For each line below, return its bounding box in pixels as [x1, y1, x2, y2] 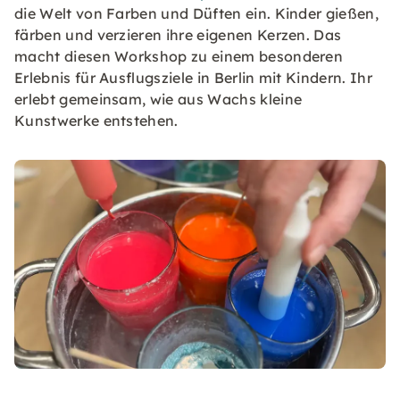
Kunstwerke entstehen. [14, 112, 179, 130]
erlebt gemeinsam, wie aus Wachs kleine [14, 90, 303, 109]
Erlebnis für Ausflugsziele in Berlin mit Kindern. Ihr [14, 69, 372, 87]
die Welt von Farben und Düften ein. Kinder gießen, [14, 4, 379, 23]
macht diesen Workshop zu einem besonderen [14, 47, 344, 66]
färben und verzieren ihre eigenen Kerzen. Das [14, 26, 342, 45]
